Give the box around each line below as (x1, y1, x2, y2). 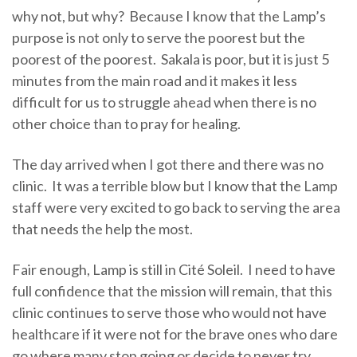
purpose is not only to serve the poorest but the (12, 28, 305, 46)
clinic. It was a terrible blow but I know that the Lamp (12, 176, 338, 194)
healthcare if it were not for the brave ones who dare (12, 324, 338, 343)
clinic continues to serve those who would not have (12, 303, 327, 321)
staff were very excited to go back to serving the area (12, 198, 340, 216)
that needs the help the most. (12, 219, 193, 237)
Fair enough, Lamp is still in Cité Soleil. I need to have (12, 260, 335, 278)
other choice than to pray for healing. (12, 114, 241, 132)
